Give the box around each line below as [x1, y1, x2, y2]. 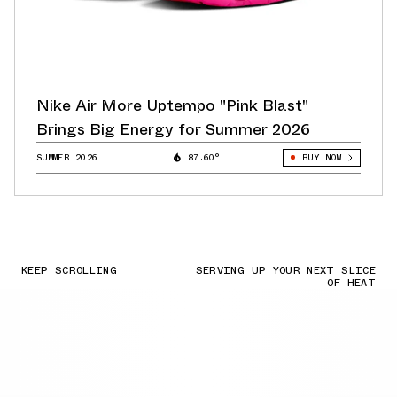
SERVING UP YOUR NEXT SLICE [195, 261, 376, 278]
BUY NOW [301, 150, 341, 164]
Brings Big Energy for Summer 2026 [36, 117, 310, 141]
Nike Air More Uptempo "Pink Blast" [36, 93, 308, 117]
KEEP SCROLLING [21, 261, 118, 278]
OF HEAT [327, 274, 376, 291]
